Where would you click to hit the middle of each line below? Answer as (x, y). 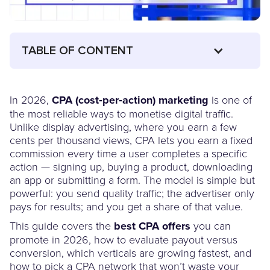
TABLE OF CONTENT (77, 50)
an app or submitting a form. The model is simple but (132, 179)
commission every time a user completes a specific (128, 153)
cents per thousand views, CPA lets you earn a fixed (131, 140)
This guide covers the (62, 225)
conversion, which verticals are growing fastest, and (130, 252)
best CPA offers (152, 226)
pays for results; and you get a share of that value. (126, 206)
